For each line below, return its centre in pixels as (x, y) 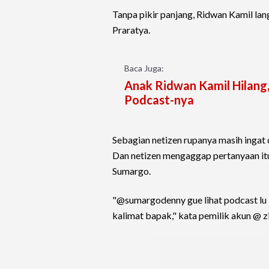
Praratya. (131, 30)
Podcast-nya (159, 100)
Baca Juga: (144, 68)
